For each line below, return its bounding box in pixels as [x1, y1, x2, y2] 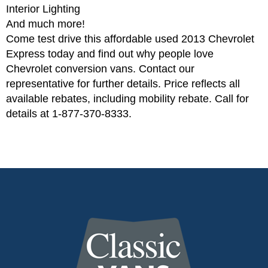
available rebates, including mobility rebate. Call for [6, 92, 249, 105]
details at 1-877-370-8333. [6, 107, 132, 120]
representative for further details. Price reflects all [6, 77, 240, 90]
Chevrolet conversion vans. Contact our [6, 62, 194, 75]
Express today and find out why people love [6, 47, 214, 60]
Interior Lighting [6, 2, 80, 15]
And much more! [6, 17, 85, 30]
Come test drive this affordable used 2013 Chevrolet [6, 32, 254, 45]
